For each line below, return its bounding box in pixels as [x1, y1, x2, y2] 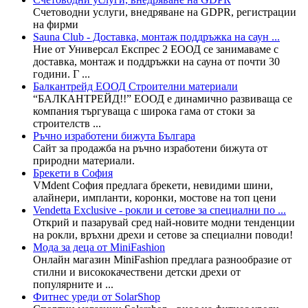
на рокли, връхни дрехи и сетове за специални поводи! [33, 228, 293, 241]
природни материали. [33, 154, 135, 166]
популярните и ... [33, 278, 113, 290]
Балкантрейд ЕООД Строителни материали [33, 80, 238, 92]
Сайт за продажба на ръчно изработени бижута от [33, 142, 267, 154]
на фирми [33, 18, 78, 30]
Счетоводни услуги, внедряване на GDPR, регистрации [33, 5, 296, 18]
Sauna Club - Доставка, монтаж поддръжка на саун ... [33, 30, 280, 43]
